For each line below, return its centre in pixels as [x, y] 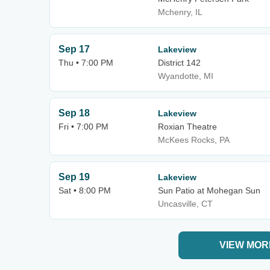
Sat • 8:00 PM [85, 190]
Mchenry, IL [180, 12]
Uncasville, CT [185, 204]
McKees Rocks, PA [194, 140]
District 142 [179, 63]
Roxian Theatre [187, 127]
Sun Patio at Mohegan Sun [209, 190]
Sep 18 [74, 113]
